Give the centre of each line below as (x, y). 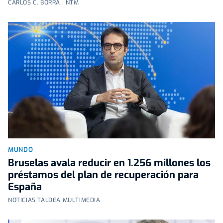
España (25, 187)
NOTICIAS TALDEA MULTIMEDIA (54, 200)
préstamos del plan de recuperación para (103, 175)
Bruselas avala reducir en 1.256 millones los (109, 163)
